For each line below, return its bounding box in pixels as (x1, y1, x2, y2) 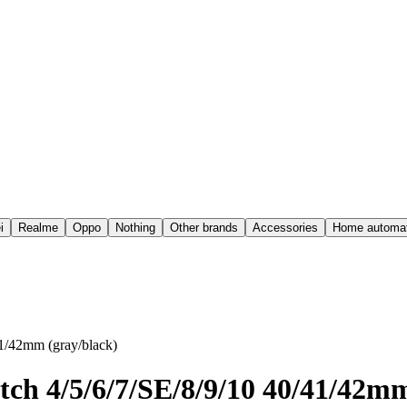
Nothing (115, 221, 155, 234)
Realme (18, 221, 58, 234)
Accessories (253, 221, 318, 234)
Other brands (170, 221, 238, 234)
